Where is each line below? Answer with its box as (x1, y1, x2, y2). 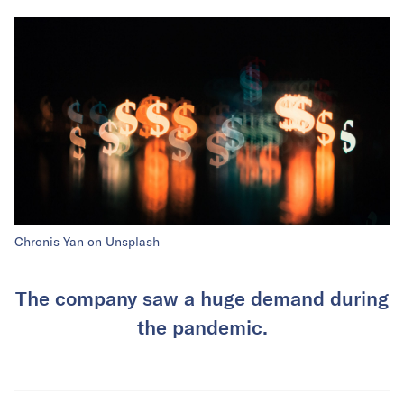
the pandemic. (136, 315, 268, 339)
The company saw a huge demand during (15, 286, 389, 310)
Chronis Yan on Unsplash (14, 234, 160, 251)
